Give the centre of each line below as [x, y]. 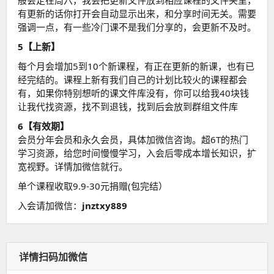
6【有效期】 [43, 126]
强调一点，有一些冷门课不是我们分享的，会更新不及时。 [137, 27]
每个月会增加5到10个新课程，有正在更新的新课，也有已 [136, 66]
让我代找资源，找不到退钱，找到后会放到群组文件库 [128, 107]
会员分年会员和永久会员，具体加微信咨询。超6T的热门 [133, 140]
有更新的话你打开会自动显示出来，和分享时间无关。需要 [137, 14]
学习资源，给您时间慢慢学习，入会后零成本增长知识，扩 [137, 153]
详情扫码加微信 [53, 257]
